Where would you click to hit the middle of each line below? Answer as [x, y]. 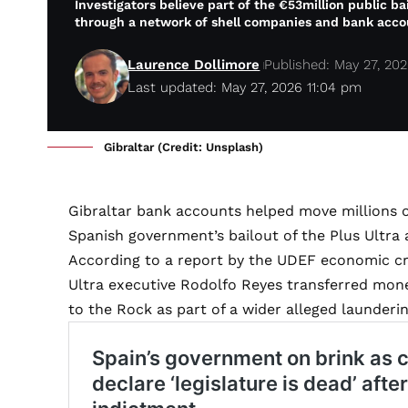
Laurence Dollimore [194, 65]
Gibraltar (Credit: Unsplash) [184, 148]
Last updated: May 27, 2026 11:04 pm [245, 88]
